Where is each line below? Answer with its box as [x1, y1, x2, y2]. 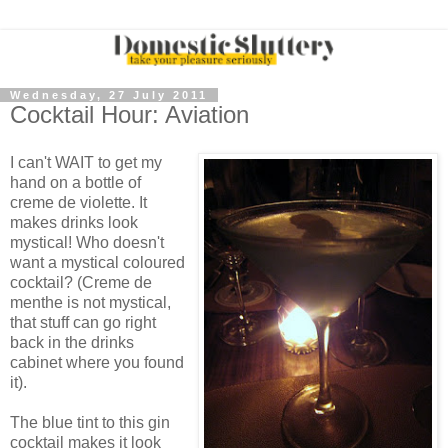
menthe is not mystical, [10, 293, 171, 311]
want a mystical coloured [10, 253, 185, 271]
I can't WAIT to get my [10, 153, 162, 171]
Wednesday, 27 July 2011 [10, 89, 208, 102]
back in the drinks [10, 333, 134, 351]
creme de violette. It [10, 193, 147, 211]
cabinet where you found [10, 353, 184, 371]
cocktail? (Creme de [10, 273, 152, 291]
